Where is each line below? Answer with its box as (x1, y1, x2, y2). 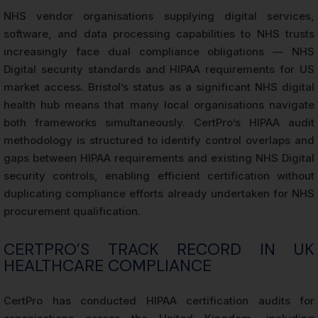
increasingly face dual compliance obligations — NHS (4, 44, 314, 58)
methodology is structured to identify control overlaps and (4, 133, 314, 147)
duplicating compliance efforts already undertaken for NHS (4, 186, 314, 200)
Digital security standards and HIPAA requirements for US (4, 62, 314, 76)
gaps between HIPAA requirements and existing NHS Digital (4, 150, 314, 165)
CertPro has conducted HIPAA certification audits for (4, 293, 314, 307)
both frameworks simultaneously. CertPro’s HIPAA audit (4, 115, 314, 129)
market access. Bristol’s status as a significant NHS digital (4, 79, 314, 94)
